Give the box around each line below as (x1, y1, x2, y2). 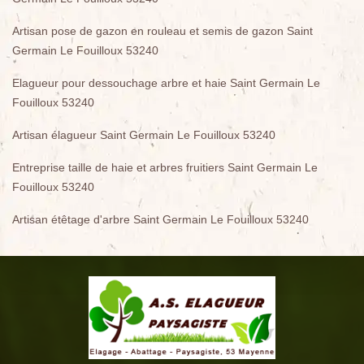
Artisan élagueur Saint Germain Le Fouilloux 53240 (12, 128, 275, 141)
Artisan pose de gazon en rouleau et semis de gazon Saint (12, 24, 313, 37)
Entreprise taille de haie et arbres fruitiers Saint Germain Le (12, 161, 318, 174)
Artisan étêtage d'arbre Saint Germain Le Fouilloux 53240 (12, 213, 309, 226)
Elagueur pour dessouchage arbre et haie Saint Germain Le (12, 76, 320, 89)
